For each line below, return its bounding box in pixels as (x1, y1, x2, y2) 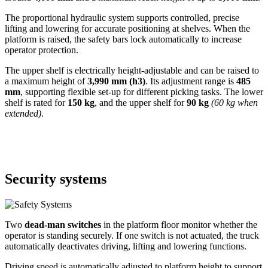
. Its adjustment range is (145, 75, 236, 86)
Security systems (5, 171, 106, 187)
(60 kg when (211, 97, 258, 108)
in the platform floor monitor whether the (101, 220, 257, 230)
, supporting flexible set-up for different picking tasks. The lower (20, 86, 263, 97)
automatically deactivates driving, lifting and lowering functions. (5, 241, 246, 252)
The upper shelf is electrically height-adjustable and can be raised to (5, 65, 259, 75)
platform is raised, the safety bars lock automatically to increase (5, 33, 242, 44)
